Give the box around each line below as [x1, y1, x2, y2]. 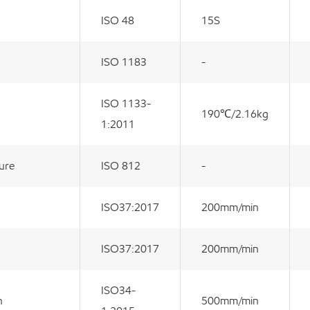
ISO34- [101, 283, 136, 297]
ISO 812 [101, 158, 140, 172]
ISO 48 [101, 13, 134, 27]
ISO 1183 [101, 55, 147, 69]
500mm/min [201, 293, 259, 307]
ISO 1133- [101, 96, 151, 110]
